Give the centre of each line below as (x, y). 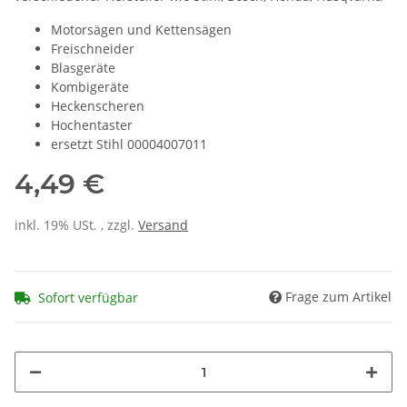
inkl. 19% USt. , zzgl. (76, 224)
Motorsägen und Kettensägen (141, 29)
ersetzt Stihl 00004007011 (129, 144)
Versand (163, 224)
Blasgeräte (83, 67)
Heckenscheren (98, 105)
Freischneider (93, 48)
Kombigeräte (90, 86)
